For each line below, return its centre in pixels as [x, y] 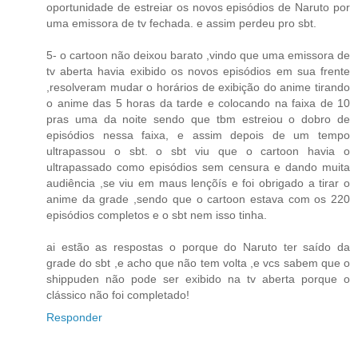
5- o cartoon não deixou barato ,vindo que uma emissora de [198, 56]
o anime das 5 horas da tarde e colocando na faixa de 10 [198, 103]
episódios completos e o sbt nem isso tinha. [157, 215]
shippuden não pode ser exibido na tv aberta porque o [198, 279]
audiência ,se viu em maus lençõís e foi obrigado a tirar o [198, 183]
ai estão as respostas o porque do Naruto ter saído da [198, 247]
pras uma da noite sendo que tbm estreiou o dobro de [198, 119]
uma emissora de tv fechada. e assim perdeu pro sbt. [181, 24]
